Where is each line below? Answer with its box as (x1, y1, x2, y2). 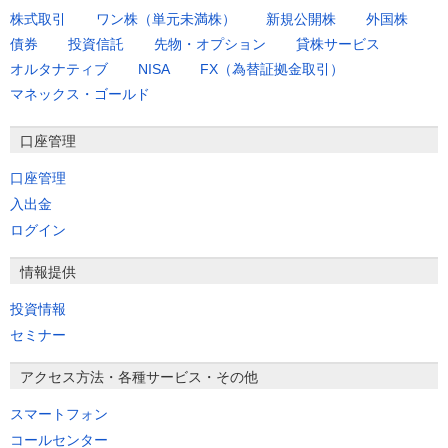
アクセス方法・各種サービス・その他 (20, 369, 258, 386)
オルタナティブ (10, 61, 108, 78)
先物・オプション (154, 36, 266, 53)
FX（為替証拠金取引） (200, 61, 344, 78)
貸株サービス (296, 36, 380, 53)
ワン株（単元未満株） (96, 11, 236, 28)
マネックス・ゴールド (10, 86, 150, 103)
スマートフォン (10, 406, 108, 423)
